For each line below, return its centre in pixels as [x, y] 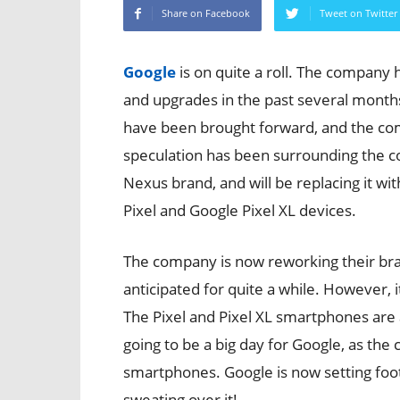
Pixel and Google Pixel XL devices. [240, 210]
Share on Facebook [206, 13]
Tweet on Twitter [358, 13]
